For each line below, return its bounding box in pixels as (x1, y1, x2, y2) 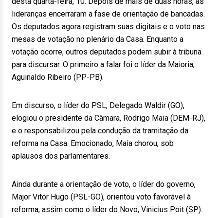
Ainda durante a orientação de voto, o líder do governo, (12, 180, 196, 189)
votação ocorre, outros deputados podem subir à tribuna (12, 47, 201, 56)
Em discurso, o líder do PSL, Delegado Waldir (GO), (12, 101, 184, 110)
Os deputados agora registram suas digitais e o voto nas (12, 22, 205, 31)
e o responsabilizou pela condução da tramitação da (12, 126, 188, 135)
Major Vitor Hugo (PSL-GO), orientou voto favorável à (12, 192, 191, 201)
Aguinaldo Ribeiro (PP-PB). (12, 73, 104, 82)
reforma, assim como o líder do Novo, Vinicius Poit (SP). (12, 205, 202, 214)
